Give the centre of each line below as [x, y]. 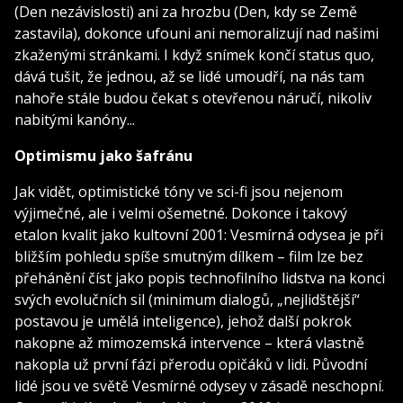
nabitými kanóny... [75, 119]
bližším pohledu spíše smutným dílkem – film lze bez [189, 256]
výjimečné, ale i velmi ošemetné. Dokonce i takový [181, 213]
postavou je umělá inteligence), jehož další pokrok [183, 321]
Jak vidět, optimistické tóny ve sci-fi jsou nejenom [179, 191]
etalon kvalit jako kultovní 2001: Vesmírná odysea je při [199, 234]
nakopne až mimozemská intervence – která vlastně [189, 342]
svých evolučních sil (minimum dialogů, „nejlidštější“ [187, 299]
